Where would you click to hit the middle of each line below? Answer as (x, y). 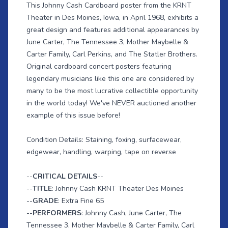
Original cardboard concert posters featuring (99, 67)
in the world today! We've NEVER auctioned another (111, 103)
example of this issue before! (73, 116)
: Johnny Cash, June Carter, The (132, 213)
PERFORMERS (57, 213)
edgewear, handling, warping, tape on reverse (101, 152)
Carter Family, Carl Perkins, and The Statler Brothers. (112, 54)
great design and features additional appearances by (113, 30)
